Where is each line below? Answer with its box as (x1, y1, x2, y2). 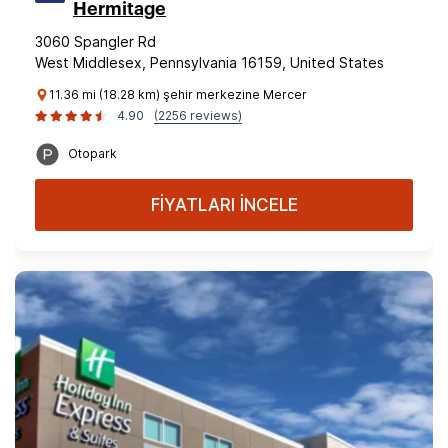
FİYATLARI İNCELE (150, 195, 298, 215)
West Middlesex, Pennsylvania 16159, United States (35, 54, 384, 71)
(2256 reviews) (154, 108, 242, 123)
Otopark (68, 146, 117, 161)
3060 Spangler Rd (35, 33, 156, 50)
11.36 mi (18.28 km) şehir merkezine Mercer (49, 87, 307, 102)
